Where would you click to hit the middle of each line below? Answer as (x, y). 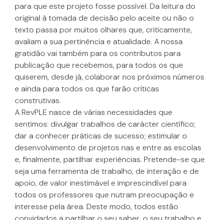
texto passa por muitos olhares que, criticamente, (103, 30)
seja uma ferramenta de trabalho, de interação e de (107, 171)
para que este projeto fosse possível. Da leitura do (105, 6)
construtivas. (38, 101)
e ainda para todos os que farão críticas (87, 89)
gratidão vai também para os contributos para (98, 54)
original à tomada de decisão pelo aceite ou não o (104, 18)
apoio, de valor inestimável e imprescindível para (101, 183)
